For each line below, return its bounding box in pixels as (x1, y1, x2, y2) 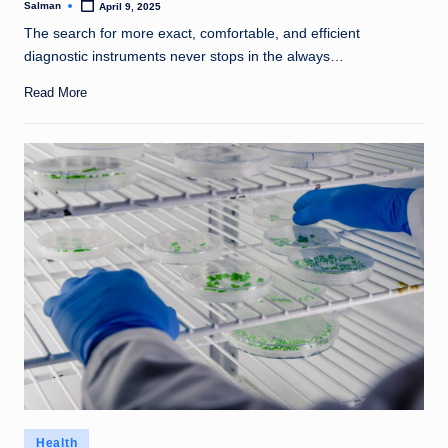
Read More (24, 84, 87, 100)
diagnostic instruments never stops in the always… (24, 49, 344, 64)
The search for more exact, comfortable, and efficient (24, 26, 360, 41)
